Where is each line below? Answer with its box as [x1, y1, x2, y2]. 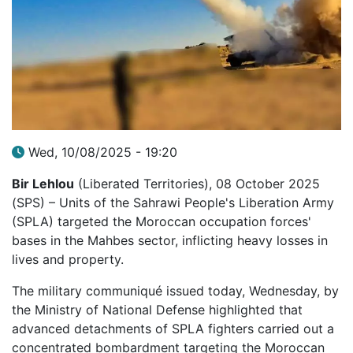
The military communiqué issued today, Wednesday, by [12, 282, 339, 299]
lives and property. [12, 251, 124, 267]
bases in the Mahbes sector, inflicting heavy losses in [12, 232, 328, 248]
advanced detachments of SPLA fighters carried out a [12, 320, 334, 336]
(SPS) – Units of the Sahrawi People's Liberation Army [12, 194, 334, 210]
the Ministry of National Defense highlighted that [12, 301, 303, 318]
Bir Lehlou [12, 175, 74, 191]
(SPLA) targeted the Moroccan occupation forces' [12, 213, 311, 229]
